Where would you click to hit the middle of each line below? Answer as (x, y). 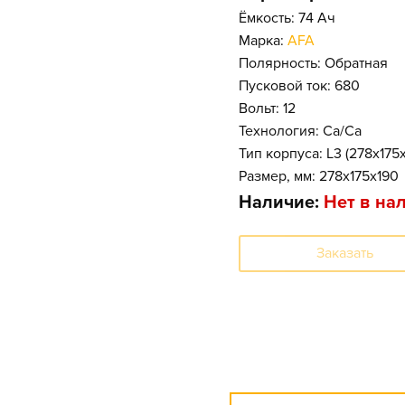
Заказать (345, 253)
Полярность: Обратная (313, 63)
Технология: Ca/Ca (300, 131)
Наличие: (281, 202)
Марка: (263, 40)
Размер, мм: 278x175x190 (319, 176)
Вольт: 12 (267, 108)
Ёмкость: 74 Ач (287, 18)
